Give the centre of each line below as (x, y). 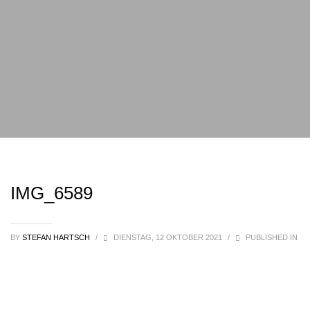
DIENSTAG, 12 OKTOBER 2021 (169, 237)
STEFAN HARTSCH (57, 237)
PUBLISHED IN (271, 237)
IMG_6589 (52, 193)
